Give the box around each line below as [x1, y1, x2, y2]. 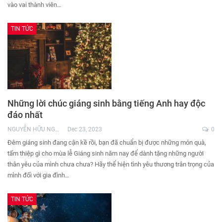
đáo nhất [7, 110, 43, 120]
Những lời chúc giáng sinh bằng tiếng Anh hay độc [7, 98, 205, 109]
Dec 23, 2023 [67, 126, 102, 133]
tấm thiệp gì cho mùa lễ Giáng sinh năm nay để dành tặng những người [7, 150, 204, 158]
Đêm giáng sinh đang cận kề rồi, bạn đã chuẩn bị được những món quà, [7, 139, 206, 147]
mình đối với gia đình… [7, 171, 69, 179]
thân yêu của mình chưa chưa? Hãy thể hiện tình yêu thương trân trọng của [7, 161, 214, 168]
